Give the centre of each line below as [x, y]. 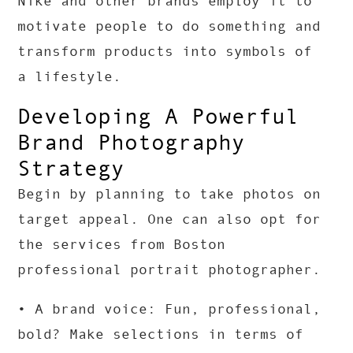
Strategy [71, 169]
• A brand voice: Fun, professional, [169, 309]
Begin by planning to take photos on [169, 194]
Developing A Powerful [158, 117]
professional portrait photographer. [169, 270]
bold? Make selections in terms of [161, 334]
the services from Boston [122, 245]
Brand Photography [132, 143]
